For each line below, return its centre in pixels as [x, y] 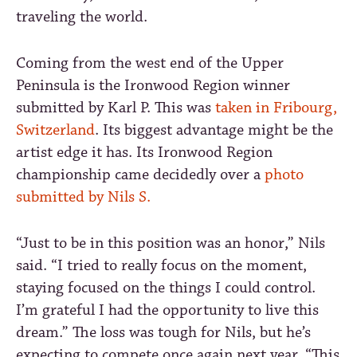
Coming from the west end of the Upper [150, 63]
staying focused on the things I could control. [166, 288]
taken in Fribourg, [276, 108]
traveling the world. [82, 17]
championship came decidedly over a [140, 175]
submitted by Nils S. [83, 197]
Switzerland [55, 130]
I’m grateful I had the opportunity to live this [167, 310]
